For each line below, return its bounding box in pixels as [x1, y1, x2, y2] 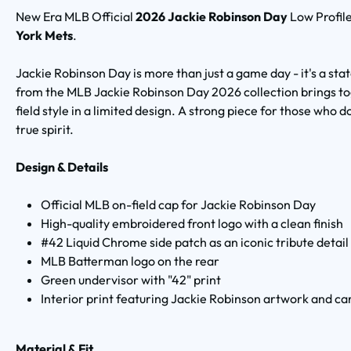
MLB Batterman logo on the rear [41, 253, 219, 269]
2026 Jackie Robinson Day [136, 9, 290, 24]
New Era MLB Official [16, 9, 136, 24]
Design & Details [16, 159, 108, 175]
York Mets [16, 27, 73, 43]
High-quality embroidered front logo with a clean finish [41, 215, 343, 231]
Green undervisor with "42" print [41, 272, 221, 288]
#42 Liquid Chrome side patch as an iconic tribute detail [41, 234, 349, 250]
